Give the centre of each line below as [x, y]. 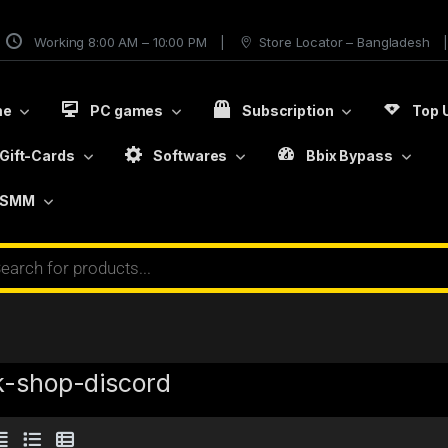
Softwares [190, 155]
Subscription [288, 110]
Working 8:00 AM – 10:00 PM [120, 41]
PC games [127, 110]
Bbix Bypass [349, 155]
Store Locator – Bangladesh [344, 41]
